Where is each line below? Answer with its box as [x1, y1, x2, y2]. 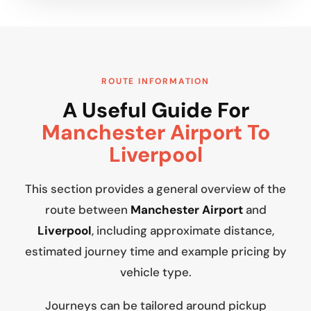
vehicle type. [119, 264, 192, 280]
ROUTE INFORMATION [101, 76, 210, 87]
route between [44, 202, 131, 218]
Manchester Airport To [41, 119, 270, 146]
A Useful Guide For [62, 96, 249, 124]
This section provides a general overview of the [25, 181, 286, 197]
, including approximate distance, [91, 223, 274, 239]
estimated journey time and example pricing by [24, 244, 287, 260]
